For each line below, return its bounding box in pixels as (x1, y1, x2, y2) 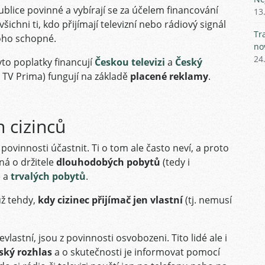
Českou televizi (95, 56, 165, 69)
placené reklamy (130, 70, 208, 83)
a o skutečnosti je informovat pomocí (52, 245, 220, 258)
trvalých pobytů (11, 170, 86, 183)
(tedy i (160, 156, 190, 169)
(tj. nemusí (183, 193, 232, 206)
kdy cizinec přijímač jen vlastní (38, 193, 183, 206)
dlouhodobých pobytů (56, 156, 160, 169)
